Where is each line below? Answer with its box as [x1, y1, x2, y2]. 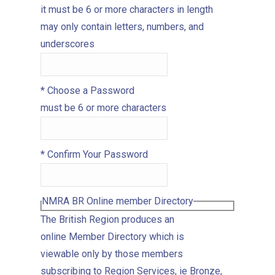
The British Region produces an [41, 214, 174, 225]
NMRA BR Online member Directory [42, 195, 193, 207]
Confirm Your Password [47, 149, 148, 160]
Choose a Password [47, 85, 134, 96]
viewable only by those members [41, 248, 183, 260]
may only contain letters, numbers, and [41, 21, 204, 33]
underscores [41, 38, 95, 50]
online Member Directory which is [41, 231, 184, 242]
